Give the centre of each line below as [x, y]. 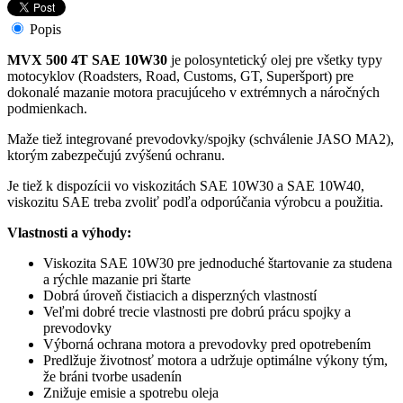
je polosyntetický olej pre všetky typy [275, 59]
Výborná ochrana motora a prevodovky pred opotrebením [207, 344]
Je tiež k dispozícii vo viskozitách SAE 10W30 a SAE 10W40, [186, 185]
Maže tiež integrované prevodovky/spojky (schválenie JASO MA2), [201, 139]
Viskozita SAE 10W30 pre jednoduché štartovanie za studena [218, 263]
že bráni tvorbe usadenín [112, 376]
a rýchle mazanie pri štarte [117, 279]
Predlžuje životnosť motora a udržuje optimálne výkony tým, [215, 360]
